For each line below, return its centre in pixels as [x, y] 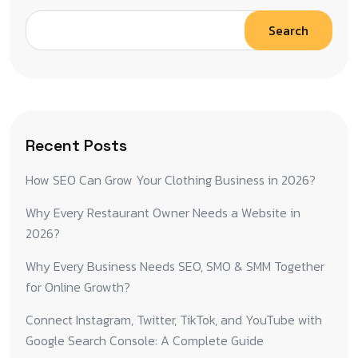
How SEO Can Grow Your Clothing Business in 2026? [171, 179]
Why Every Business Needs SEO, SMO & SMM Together [175, 266]
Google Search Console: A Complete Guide [145, 340]
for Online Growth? [78, 286]
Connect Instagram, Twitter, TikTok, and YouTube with [174, 319]
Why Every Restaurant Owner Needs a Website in [163, 212]
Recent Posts [76, 145]
